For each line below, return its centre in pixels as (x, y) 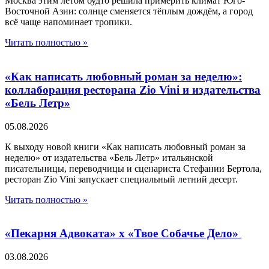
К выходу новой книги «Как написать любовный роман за (125, 147)
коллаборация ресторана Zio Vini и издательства (133, 89)
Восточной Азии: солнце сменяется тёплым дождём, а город (129, 11)
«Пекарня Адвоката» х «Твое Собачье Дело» (123, 234)
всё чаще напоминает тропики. (68, 22)
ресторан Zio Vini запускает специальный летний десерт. (121, 179)
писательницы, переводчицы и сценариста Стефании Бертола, (133, 168)
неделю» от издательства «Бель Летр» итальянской (109, 157)
